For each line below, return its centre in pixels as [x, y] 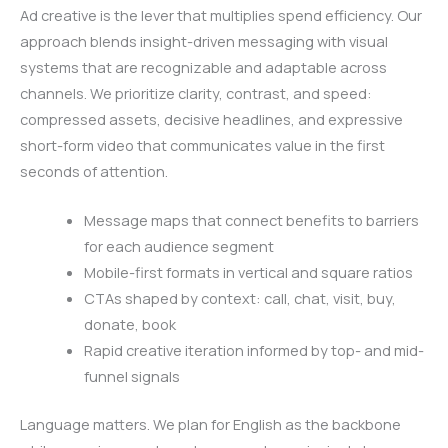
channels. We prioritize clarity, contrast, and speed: [196, 92]
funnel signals [131, 376]
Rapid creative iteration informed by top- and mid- [253, 350]
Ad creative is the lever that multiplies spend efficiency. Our [221, 14]
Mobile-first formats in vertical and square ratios [248, 272]
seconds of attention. [94, 170]
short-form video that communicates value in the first [202, 144]
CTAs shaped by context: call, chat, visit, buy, [239, 298]
